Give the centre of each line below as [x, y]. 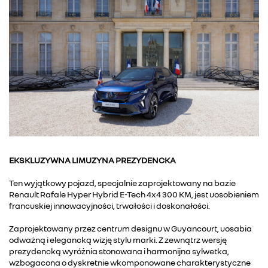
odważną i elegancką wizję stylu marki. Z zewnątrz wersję [118, 239]
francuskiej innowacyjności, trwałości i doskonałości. [109, 205]
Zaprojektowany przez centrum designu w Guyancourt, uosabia [130, 228]
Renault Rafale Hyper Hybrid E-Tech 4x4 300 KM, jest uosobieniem [134, 194]
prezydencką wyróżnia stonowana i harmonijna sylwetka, [119, 251]
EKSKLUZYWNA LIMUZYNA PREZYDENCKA [92, 160]
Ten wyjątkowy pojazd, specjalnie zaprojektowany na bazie [122, 182]
